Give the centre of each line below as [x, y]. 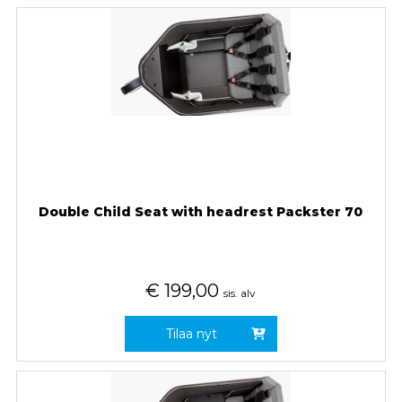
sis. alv [240, 293]
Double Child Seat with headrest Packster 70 [201, 211]
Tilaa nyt [192, 333]
